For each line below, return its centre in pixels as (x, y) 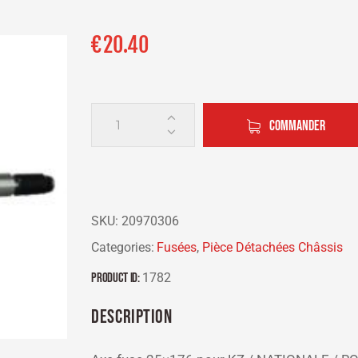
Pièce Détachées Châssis (272, 248)
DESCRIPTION (132, 316)
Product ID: (117, 278)
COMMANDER (297, 125)
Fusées (176, 248)
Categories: (123, 248)
